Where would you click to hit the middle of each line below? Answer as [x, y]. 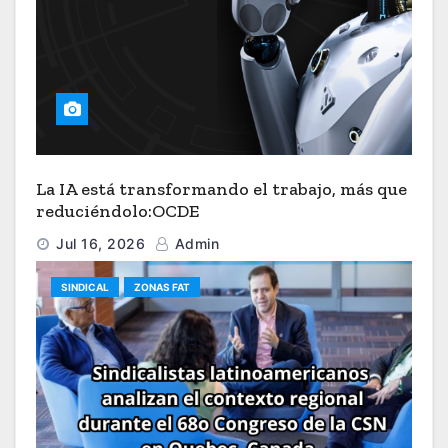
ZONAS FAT [162, 286]
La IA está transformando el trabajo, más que [221, 188]
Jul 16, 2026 [100, 243]
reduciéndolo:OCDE [117, 210]
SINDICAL [85, 286]
